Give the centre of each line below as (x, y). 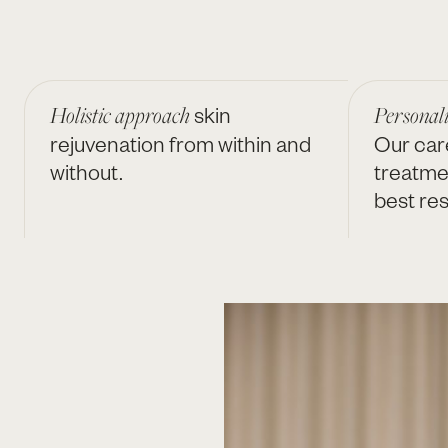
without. (86, 171)
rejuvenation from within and (180, 143)
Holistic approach (122, 115)
